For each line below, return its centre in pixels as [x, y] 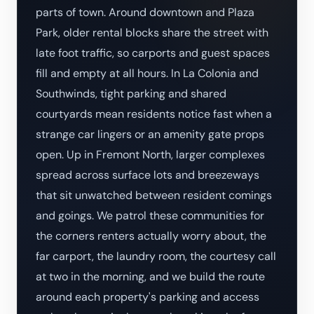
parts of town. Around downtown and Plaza [145, 12]
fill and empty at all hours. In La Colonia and [147, 73]
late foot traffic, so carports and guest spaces [153, 53]
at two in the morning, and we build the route [150, 276]
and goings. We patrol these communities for [150, 215]
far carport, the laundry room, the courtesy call [156, 256]
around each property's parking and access [148, 296]
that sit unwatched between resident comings [154, 195]
